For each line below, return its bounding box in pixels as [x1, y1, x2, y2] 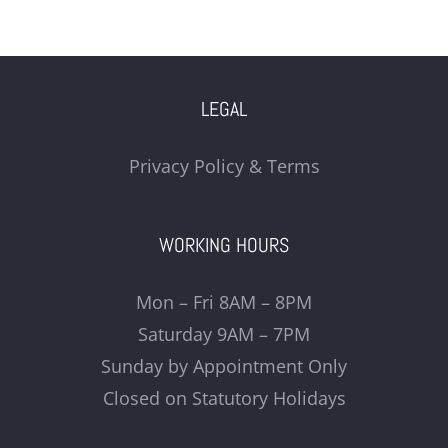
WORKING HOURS [159, 231, 289, 258]
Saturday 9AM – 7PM [138, 321, 310, 346]
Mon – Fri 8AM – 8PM [136, 289, 312, 314]
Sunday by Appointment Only [101, 353, 347, 378]
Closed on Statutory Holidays [102, 385, 346, 410]
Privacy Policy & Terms [128, 153, 320, 178]
